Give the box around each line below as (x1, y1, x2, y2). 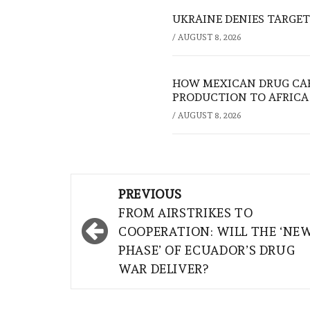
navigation (77, 203, 179, 228)
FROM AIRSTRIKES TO (118, 206, 253, 221)
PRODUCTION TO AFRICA (172, 91, 309, 104)
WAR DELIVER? (118, 262, 209, 277)
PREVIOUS (118, 187, 183, 202)
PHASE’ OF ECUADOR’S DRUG (118, 243, 295, 258)
